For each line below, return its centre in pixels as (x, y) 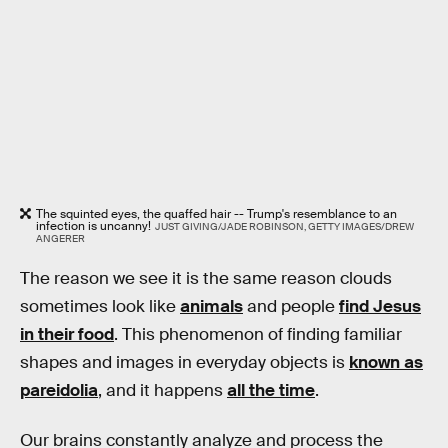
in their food (67, 335)
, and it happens (162, 391)
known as (386, 363)
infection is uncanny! (93, 225)
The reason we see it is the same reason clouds (206, 279)
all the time (271, 391)
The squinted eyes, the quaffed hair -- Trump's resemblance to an (216, 213)
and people (291, 307)
